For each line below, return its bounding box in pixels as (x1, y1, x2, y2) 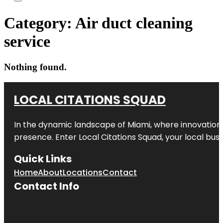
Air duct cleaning (75, 14, 193, 32)
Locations (63, 166, 103, 178)
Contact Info (14, 179, 79, 193)
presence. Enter (14, 131, 79, 143)
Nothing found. (4, 61, 67, 72)
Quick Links (14, 151, 72, 166)
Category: (4, 14, 75, 32)
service (4, 32, 50, 51)
